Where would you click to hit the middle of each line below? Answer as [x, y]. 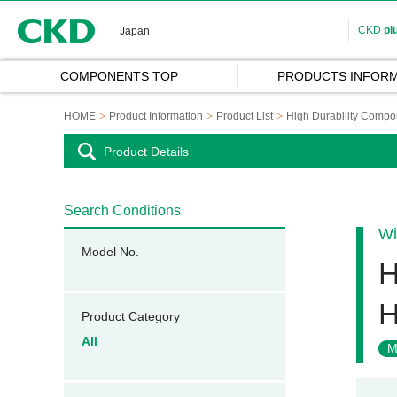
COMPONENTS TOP [119, 76]
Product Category [131, 316]
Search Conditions [122, 210]
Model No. [110, 252]
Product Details [146, 152]
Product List [245, 116]
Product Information [156, 116]
